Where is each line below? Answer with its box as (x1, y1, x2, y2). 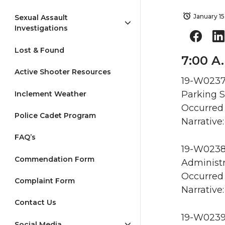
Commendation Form (15, 154, 94, 164)
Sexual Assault (15, 13, 68, 23)
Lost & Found (15, 45, 64, 55)
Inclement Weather (15, 89, 86, 98)
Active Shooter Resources (15, 67, 111, 77)
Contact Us (15, 198, 56, 207)
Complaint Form (15, 176, 75, 186)
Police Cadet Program (15, 110, 96, 120)
